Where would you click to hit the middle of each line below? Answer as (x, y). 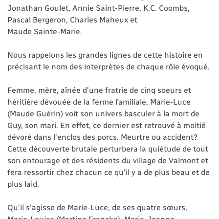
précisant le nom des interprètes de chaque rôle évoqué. (109, 66)
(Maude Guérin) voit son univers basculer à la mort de (103, 113)
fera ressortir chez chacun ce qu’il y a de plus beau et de (109, 172)
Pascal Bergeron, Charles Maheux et (72, 20)
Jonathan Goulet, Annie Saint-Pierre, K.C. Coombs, (99, 8)
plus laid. (23, 184)
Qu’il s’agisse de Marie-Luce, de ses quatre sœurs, (97, 207)
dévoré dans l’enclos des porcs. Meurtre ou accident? (102, 137)
